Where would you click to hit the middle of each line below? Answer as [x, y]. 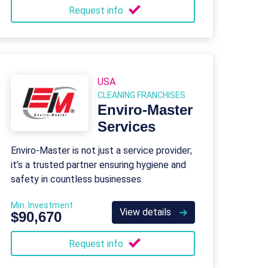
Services [127, 127]
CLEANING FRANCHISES [141, 95]
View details [147, 212]
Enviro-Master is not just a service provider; [101, 150]
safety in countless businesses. [77, 179]
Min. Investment [42, 205]
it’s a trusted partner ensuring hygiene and [98, 165]
